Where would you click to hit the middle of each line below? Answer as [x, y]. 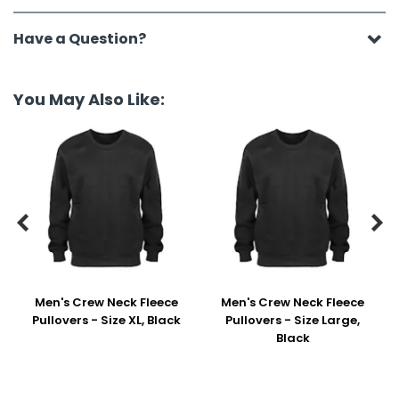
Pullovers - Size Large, [293, 320]
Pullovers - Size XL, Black [106, 320]
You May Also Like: [89, 99]
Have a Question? [80, 39]
